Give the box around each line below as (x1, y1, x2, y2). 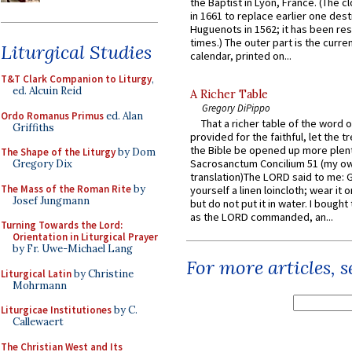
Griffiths (13, 120, 54, 134)
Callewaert (13, 315, 64, 328)
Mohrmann (13, 278, 67, 292)
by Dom (115, 145, 156, 159)
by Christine (71, 266, 134, 280)
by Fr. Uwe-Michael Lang (13, 242, 133, 255)
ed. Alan (104, 108, 143, 123)
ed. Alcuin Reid (13, 84, 82, 97)
